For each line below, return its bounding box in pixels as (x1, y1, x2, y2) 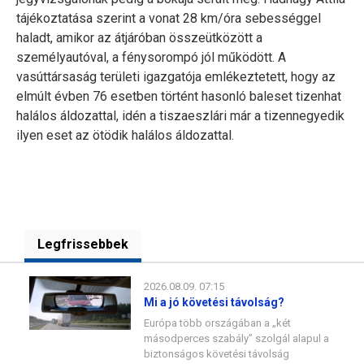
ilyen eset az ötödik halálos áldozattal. (16, 128, 234, 143)
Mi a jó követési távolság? (144, 296, 284, 309)
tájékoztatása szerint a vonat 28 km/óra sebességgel (16, 11, 321, 26)
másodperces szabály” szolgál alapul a (144, 332, 329, 344)
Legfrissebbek (37, 236, 128, 252)
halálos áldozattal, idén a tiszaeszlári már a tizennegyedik (16, 108, 344, 123)
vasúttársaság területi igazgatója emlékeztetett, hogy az (16, 69, 336, 84)
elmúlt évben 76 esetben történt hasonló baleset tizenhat (16, 89, 341, 104)
